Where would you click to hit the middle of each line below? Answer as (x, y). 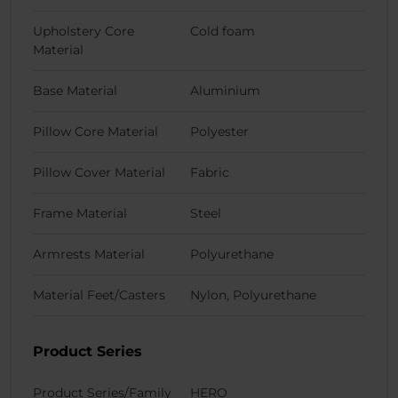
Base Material (75, 91)
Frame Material (80, 214)
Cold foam (223, 32)
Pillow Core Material (96, 132)
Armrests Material (89, 255)
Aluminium (225, 91)
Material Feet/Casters (99, 295)
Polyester (219, 132)
